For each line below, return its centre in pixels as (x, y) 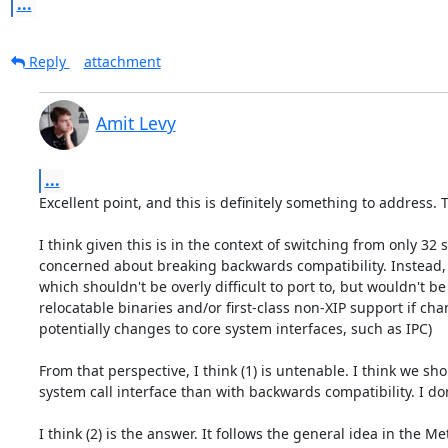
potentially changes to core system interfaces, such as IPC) (235, 328)
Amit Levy (135, 122)
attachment (122, 61)
